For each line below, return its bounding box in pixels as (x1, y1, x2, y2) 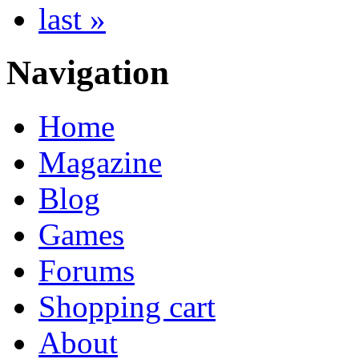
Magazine (38, 145, 162, 180)
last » (38, 2, 106, 37)
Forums (38, 253, 135, 288)
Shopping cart (38, 289, 216, 325)
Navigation (6, 54, 169, 92)
